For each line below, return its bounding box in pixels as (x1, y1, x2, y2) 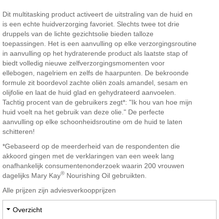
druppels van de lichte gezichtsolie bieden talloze (2, 29, 153, 38)
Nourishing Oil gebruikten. (65, 171, 147, 179)
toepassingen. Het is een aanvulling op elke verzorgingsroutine (2, 39, 197, 47)
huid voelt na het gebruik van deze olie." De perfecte (2, 108, 164, 116)
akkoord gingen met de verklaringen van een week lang (2, 152, 174, 160)
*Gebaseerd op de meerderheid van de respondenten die (2, 142, 180, 150)
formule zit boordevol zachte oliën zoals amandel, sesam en (2, 78, 188, 87)
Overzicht (13, 205, 42, 214)
